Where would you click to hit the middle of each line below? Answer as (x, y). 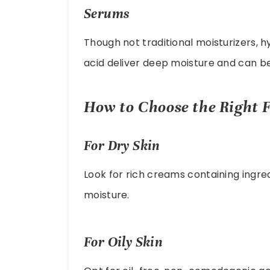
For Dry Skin (122, 145)
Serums (107, 13)
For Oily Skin (124, 242)
